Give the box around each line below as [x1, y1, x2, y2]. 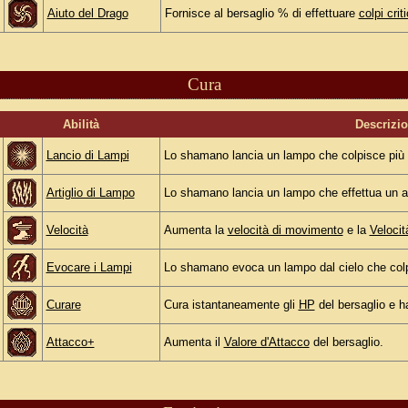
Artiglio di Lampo [46, 186, 135, 200]
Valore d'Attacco [223, 335, 310, 350]
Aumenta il [163, 335, 224, 350]
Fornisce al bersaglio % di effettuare [164, 6, 359, 21]
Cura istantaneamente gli [163, 298, 299, 312]
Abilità [63, 117, 99, 132]
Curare [46, 298, 81, 312]
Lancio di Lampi [46, 148, 129, 163]
